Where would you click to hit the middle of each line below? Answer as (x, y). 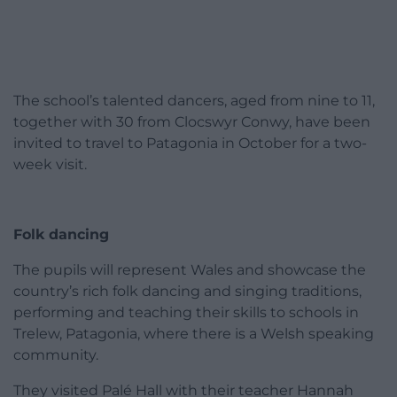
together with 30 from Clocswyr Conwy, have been (192, 121)
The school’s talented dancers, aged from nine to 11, (194, 100)
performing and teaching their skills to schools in (186, 312)
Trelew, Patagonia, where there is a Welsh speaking (194, 333)
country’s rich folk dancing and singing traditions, (187, 291)
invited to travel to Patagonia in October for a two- (190, 143)
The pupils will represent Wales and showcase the (190, 269)
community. (56, 354)
